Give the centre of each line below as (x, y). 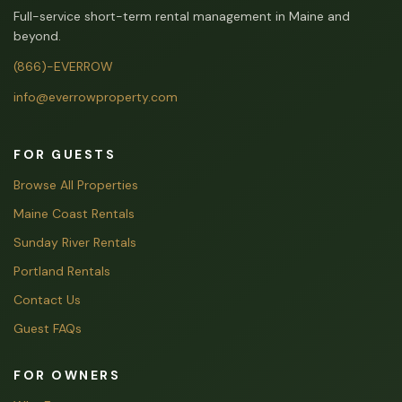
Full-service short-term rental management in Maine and (182, 16)
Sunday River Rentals (75, 242)
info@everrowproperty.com (96, 97)
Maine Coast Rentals (74, 214)
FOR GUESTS (65, 154)
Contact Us (47, 300)
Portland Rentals (62, 271)
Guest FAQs (48, 328)
